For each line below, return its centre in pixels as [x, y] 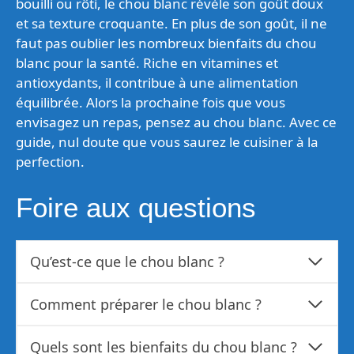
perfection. [50, 161]
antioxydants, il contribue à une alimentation [157, 82]
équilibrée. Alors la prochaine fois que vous [151, 102]
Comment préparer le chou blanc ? [146, 304]
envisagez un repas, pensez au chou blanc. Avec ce [176, 122]
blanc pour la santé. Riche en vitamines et [147, 62]
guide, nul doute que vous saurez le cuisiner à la [167, 141]
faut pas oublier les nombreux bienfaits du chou [166, 43]
